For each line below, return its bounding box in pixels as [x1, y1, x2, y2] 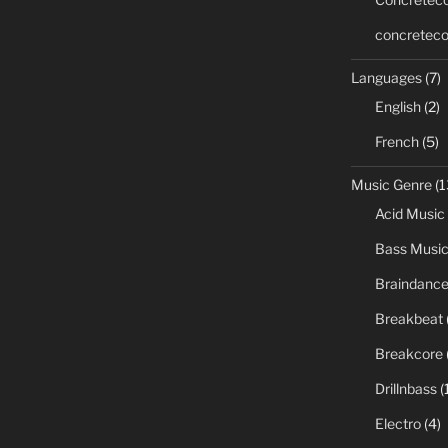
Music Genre [350, 175, 432, 193]
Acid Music [374, 204, 445, 222]
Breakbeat [374, 309, 443, 327]
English [374, 97, 421, 115]
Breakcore [374, 344, 443, 362]
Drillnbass [374, 379, 437, 397]
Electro [374, 414, 421, 432]
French [374, 132, 419, 150]
